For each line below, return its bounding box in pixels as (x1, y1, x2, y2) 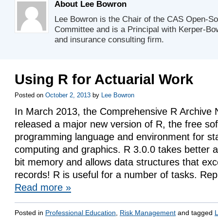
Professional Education (45, 209, 116, 217)
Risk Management (120, 209, 176, 217)
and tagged (176, 209, 215, 217)
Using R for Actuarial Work (15, 72, 193, 87)
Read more (15, 182, 66, 193)
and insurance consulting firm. (54, 35, 164, 44)
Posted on (15, 91, 43, 99)
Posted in (15, 209, 45, 217)
